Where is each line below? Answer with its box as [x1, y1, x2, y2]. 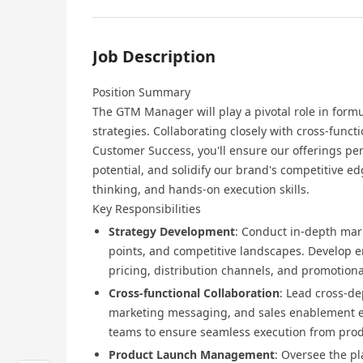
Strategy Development [109, 224, 235, 240]
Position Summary [92, 84, 190, 100]
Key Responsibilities [92, 201, 201, 217]
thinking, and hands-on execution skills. [92, 181, 310, 198]
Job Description [92, 45, 216, 68]
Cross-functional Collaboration [109, 285, 280, 301]
